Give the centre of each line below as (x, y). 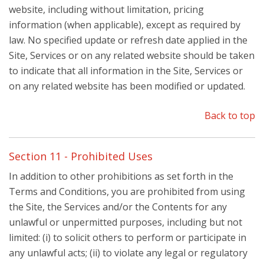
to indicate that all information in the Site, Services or (126, 71)
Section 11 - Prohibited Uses (81, 156)
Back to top (230, 115)
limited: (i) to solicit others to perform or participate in (128, 237)
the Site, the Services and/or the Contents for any (118, 207)
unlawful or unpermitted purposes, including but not (126, 222)
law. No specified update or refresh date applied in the (128, 40)
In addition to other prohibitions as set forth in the (121, 176)
